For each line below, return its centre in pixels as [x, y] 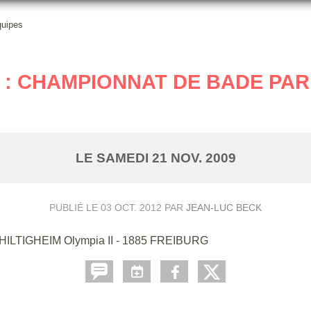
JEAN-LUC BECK [224, 207]
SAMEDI [124, 158]
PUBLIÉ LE [75, 207]
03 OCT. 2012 [131, 207]
